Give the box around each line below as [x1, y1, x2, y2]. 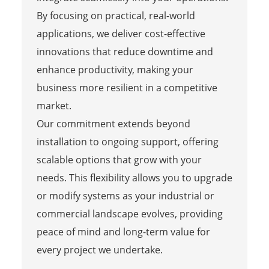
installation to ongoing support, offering [36, 134, 219, 148]
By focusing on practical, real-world [36, 8, 195, 22]
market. [36, 98, 71, 112]
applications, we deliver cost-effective [36, 26, 205, 40]
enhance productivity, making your [36, 62, 193, 76]
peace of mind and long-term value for [36, 225, 210, 238]
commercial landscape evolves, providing [36, 207, 223, 220]
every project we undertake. [36, 243, 163, 256]
